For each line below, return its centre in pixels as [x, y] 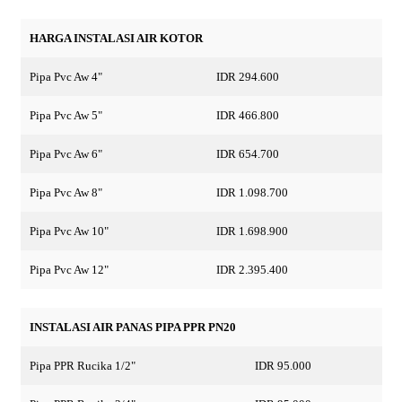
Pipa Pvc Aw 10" [69, 231]
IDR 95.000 [283, 366]
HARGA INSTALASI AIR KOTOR [116, 38]
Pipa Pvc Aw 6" [66, 153]
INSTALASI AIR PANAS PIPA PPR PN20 [132, 328]
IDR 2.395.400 [252, 269]
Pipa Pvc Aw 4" [66, 76]
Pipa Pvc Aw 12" [69, 269]
